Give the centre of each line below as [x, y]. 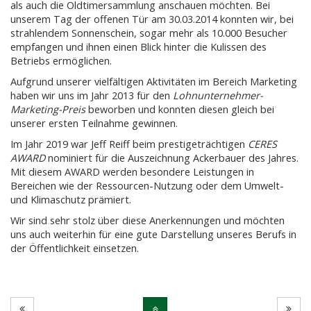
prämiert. [108, 200]
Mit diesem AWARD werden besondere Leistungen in [132, 172]
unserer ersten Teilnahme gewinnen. [94, 124]
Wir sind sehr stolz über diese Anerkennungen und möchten [148, 221]
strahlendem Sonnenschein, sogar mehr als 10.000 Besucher [149, 33]
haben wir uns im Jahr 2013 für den [92, 96]
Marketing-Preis [49, 110]
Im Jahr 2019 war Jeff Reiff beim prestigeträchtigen [129, 144]
